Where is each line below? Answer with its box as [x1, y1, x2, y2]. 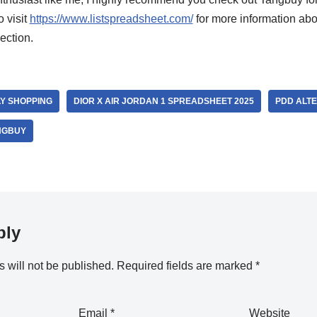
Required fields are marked [116, 260, 255, 272]
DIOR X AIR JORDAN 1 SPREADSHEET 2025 [73, 96, 254, 106]
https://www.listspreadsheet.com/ [29, 13, 193, 25]
